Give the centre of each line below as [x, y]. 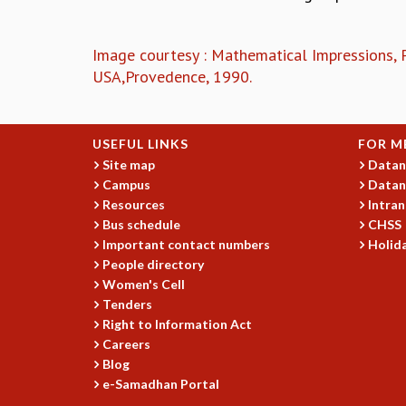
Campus [127, 184]
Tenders [128, 304]
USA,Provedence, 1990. [172, 76]
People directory [154, 264]
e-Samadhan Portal [161, 383]
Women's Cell [144, 284]
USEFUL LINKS [140, 143]
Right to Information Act [178, 324]
